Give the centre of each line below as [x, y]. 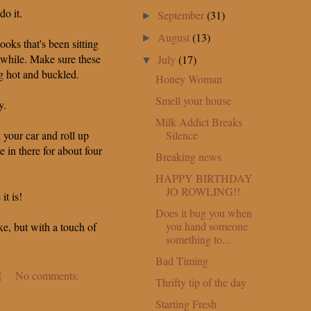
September [183, 15]
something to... [198, 239]
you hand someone [207, 226]
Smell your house [193, 100]
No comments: [47, 276]
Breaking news [188, 156]
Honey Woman [188, 78]
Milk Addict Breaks [199, 121]
